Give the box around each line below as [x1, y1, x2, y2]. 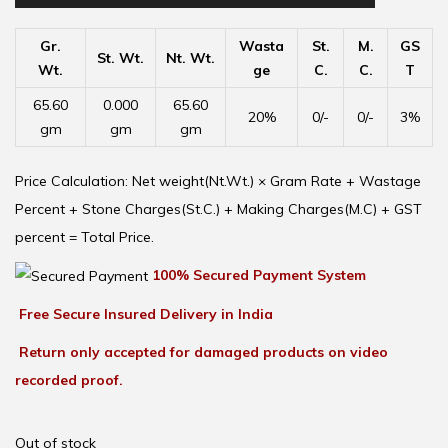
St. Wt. [97, 48, 144, 67]
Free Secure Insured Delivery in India [19, 305, 273, 324]
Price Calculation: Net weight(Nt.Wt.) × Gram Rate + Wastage [15, 171, 421, 190]
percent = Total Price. [15, 227, 154, 246]
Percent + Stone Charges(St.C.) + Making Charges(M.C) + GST [15, 199, 422, 218]
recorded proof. [15, 371, 123, 390]
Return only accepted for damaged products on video [19, 343, 388, 362]
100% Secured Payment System [152, 265, 366, 284]
